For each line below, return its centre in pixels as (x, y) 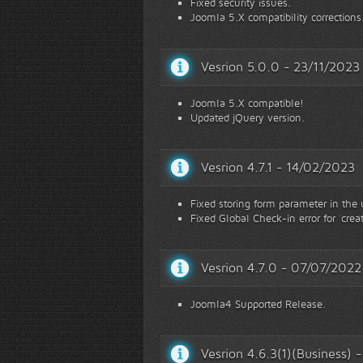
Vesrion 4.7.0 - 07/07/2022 (281, 268)
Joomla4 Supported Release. (258, 304)
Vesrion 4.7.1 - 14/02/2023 (278, 167)
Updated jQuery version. (248, 117)
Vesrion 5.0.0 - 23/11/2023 (280, 67)
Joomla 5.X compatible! (247, 103)
